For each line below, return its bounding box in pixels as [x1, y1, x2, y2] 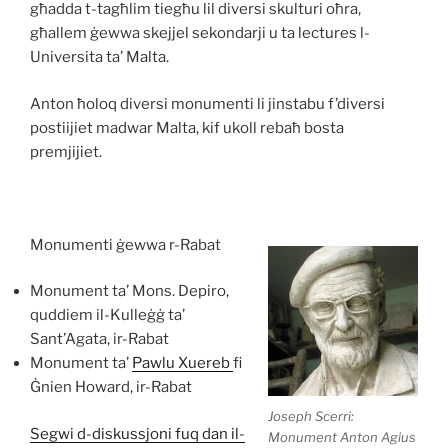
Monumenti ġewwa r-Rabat [30, 235, 221, 254]
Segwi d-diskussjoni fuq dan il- [30, 424, 245, 443]
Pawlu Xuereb [132, 354, 233, 373]
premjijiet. [30, 142, 102, 161]
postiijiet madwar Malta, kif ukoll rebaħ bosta [30, 118, 344, 137]
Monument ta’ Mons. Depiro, [30, 282, 229, 301]
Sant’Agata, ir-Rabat [30, 330, 169, 349]
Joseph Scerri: [268, 408, 354, 425]
